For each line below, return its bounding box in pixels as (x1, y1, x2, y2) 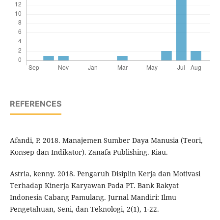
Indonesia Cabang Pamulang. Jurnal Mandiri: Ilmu (9, 192, 176, 202)
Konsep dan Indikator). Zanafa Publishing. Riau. (9, 147, 168, 157)
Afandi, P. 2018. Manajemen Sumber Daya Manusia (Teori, (9, 136, 203, 145)
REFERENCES (9, 99, 61, 109)
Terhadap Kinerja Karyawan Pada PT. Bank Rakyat (9, 181, 179, 191)
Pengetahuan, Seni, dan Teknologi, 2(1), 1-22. (9, 204, 159, 214)
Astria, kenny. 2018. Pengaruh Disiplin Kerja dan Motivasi (9, 169, 200, 179)
